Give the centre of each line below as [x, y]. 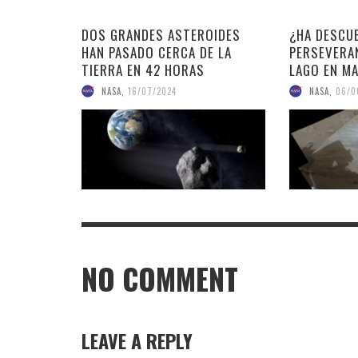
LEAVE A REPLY [137, 341]
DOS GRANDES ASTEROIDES [161, 35]
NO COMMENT [160, 279]
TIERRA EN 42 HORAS [143, 70]
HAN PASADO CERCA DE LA [157, 53]
